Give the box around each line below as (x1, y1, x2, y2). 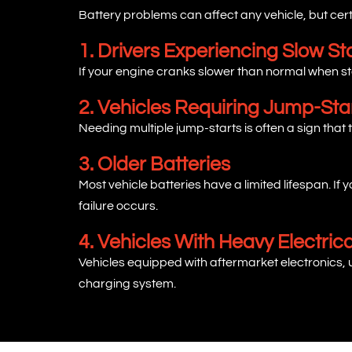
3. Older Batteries (79, 154, 230, 175)
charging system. (79, 277, 176, 291)
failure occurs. (79, 200, 158, 213)
